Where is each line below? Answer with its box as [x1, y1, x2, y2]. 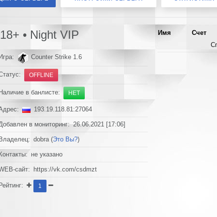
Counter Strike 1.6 [29, 54, 82, 61]
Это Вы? [53, 136, 78, 143]
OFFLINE [29, 72, 54, 78]
